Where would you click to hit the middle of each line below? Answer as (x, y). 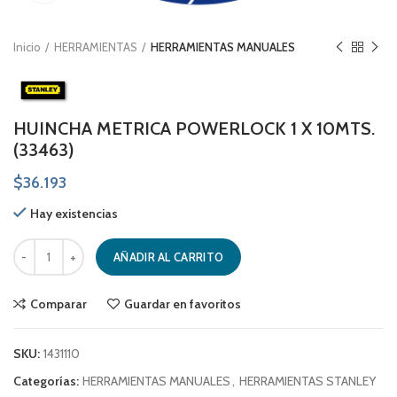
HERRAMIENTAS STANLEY (307, 381)
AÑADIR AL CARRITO (169, 257)
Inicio (27, 47)
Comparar (58, 304)
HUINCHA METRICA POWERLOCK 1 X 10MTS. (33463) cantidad (177, 247)
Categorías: (47, 381)
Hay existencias (74, 213)
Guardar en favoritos (183, 304)
